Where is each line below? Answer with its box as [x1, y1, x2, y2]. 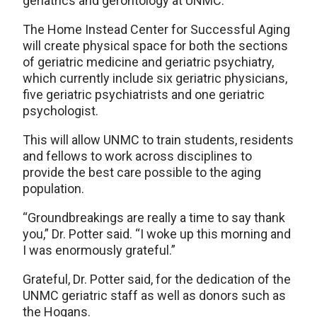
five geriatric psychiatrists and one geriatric [23, 87, 265, 102]
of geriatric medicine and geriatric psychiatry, [23, 54, 274, 69]
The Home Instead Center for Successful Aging [23, 22, 290, 37]
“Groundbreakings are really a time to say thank [23, 210, 285, 225]
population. [23, 181, 84, 196]
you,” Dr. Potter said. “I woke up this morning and [23, 226, 291, 241]
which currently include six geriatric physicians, [23, 71, 287, 86]
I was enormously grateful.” [23, 243, 175, 258]
